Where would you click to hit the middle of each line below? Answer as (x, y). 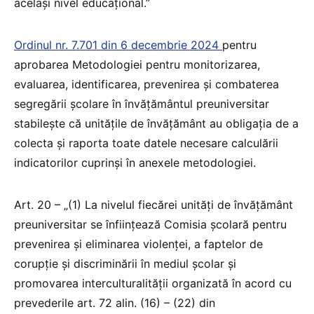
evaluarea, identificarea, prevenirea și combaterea (146, 84)
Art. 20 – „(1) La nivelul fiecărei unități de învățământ (153, 204)
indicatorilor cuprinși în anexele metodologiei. (135, 162)
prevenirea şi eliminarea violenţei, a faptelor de (138, 244)
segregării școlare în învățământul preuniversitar (142, 103)
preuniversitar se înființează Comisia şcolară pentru (150, 224)
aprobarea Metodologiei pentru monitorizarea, (137, 64)
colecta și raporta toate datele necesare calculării (146, 143)
